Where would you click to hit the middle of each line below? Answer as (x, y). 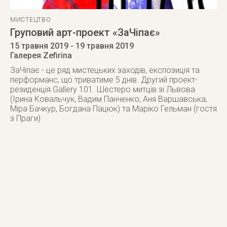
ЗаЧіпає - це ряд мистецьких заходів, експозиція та (105, 70)
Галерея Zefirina (41, 55)
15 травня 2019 (39, 46)
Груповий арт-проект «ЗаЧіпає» (85, 32)
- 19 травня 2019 (101, 46)
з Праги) (25, 118)
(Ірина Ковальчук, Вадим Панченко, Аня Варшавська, (109, 99)
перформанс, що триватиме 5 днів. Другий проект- (104, 80)
